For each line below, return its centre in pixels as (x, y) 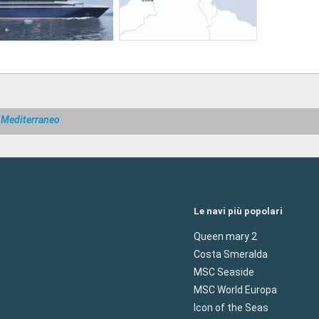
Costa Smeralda (231, 254)
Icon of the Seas (231, 308)
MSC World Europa (235, 290)
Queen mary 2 (225, 236)
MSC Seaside (224, 272)
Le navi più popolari (238, 211)
